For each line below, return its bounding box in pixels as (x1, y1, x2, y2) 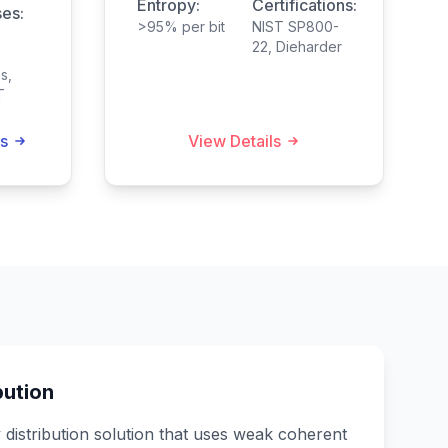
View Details (187, 131, 281, 151)
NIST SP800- (252, 18, 339, 35)
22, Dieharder (252, 38, 342, 55)
